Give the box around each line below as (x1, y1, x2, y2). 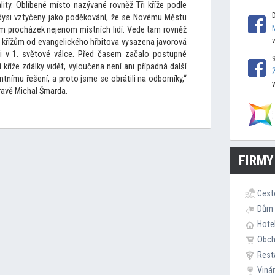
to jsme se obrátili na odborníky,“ (70, 74, 187, 84)
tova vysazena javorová (103, 37, 187, 47)
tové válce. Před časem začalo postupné (34, 49, 187, 60)
